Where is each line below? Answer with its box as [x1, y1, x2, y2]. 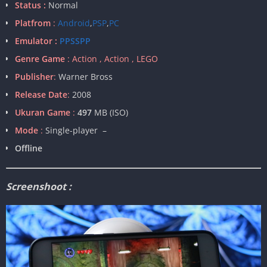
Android [55, 17, 90, 29]
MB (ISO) [94, 107, 128, 119]
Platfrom [15, 17, 51, 29]
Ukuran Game [15, 107, 70, 119]
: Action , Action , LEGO [65, 53, 158, 65]
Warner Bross [58, 71, 113, 83]
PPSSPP [60, 35, 91, 47]
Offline [15, 142, 42, 154]
